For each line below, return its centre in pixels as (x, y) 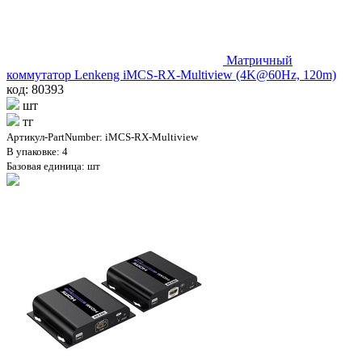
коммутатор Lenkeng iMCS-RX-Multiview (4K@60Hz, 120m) (171, 74)
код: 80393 (35, 89)
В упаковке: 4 (37, 151)
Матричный (259, 60)
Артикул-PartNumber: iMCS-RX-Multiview (102, 137)
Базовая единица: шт (53, 166)
